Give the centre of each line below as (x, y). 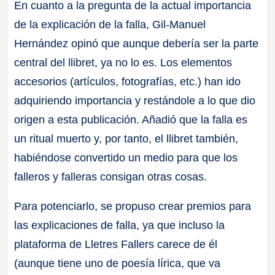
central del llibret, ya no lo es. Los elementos (123, 63)
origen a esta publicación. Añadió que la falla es (131, 120)
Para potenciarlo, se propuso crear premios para (133, 207)
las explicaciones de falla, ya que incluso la (120, 226)
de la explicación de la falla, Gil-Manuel (110, 25)
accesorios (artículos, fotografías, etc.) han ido (128, 82)
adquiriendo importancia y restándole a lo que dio (135, 101)
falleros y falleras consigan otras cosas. (111, 177)
